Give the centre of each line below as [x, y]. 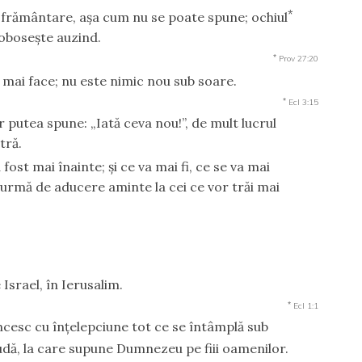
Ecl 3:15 [303, 103]
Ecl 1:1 [305, 305]
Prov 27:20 [298, 58]
